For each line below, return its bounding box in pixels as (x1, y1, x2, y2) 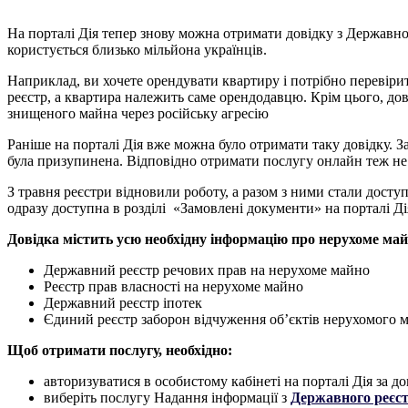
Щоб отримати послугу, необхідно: (7, 342, 232, 359)
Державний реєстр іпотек (44, 295, 202, 311)
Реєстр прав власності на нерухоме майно (44, 279, 303, 295)
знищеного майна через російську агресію (7, 106, 269, 122)
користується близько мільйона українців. (7, 42, 267, 58)
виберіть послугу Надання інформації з (44, 390, 291, 406)
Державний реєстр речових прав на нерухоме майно (44, 262, 373, 279)
